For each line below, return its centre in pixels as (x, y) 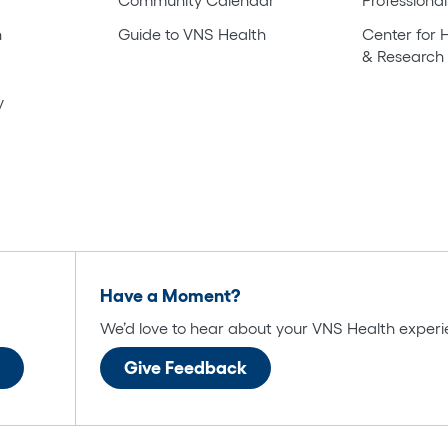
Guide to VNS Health (192, 33)
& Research (402, 55)
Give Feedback (185, 367)
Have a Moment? (170, 295)
